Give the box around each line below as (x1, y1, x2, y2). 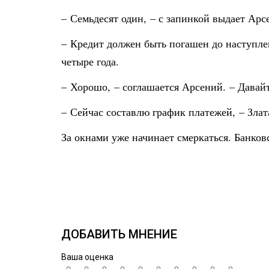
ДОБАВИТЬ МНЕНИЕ (61, 227, 177, 241)
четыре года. (61, 54, 119, 68)
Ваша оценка (61, 252, 113, 262)
